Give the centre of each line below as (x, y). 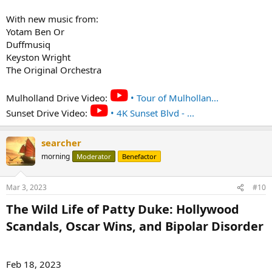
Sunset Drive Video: (48, 113)
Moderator (94, 156)
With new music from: (52, 19)
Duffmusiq (28, 44)
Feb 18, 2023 (34, 264)
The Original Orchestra (54, 70)
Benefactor (139, 156)
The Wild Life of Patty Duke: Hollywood (123, 209)
